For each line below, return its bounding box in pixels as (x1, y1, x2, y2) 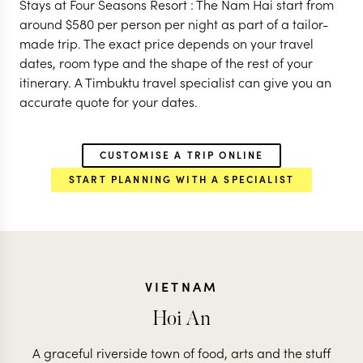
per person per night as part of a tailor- (94, 15, 328, 32)
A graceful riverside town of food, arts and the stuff (32, 344, 331, 361)
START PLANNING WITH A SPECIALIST (68, 172, 295, 186)
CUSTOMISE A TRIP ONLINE (99, 147, 264, 161)
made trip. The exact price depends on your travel (19, 34, 314, 52)
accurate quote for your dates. (19, 92, 198, 110)
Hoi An (152, 306, 211, 331)
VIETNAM (144, 277, 219, 295)
